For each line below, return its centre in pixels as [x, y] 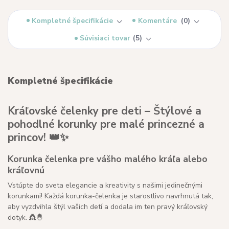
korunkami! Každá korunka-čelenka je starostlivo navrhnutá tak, [110, 196]
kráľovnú [26, 170]
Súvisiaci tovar [105, 38]
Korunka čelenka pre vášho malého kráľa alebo [108, 159]
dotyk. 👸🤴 [26, 218]
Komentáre [158, 20]
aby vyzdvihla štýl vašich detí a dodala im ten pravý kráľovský [108, 207]
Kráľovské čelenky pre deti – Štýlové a [105, 111]
